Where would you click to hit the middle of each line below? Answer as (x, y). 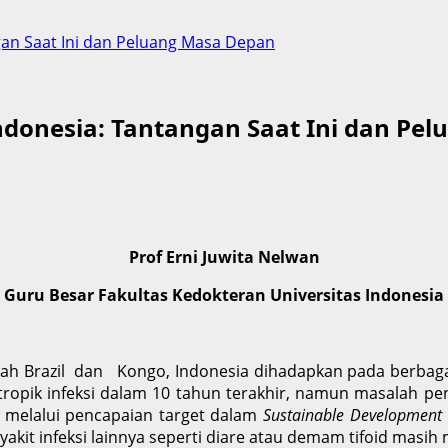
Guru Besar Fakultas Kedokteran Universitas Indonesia (224, 294)
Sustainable (303, 414)
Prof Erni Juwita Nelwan (224, 256)
